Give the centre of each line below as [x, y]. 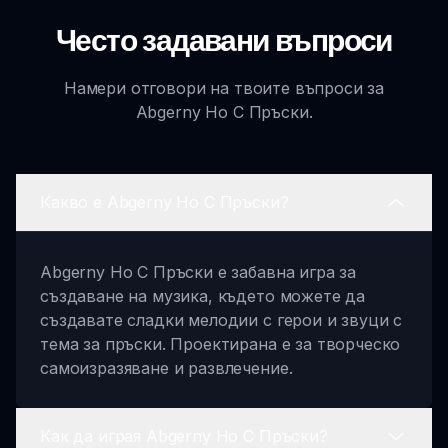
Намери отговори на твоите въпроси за [224, 87]
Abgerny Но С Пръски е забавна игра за [198, 271]
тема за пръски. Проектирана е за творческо [220, 343]
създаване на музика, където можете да [203, 295]
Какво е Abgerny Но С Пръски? [164, 202]
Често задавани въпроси [224, 39]
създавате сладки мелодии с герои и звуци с [221, 319]
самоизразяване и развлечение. [166, 367]
